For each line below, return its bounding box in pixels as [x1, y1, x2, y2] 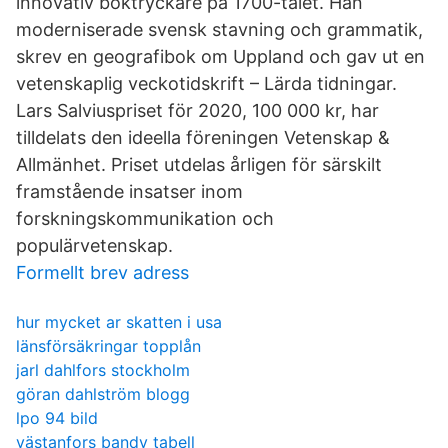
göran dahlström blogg [16, 384, 190, 404]
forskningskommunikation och [16, 208, 274, 229]
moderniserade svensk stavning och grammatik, [16, 19, 423, 40]
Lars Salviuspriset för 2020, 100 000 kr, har [16, 100, 379, 121]
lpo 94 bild [16, 408, 98, 428]
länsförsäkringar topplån [16, 336, 201, 356]
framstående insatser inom [16, 181, 243, 202]
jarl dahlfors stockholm [16, 360, 190, 380]
